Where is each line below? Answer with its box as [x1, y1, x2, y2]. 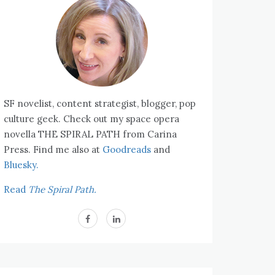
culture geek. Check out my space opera [4, 113, 179, 125]
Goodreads [103, 144, 151, 155]
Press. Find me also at [4, 144, 103, 155]
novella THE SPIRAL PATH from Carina [4, 128, 177, 140]
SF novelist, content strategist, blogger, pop [4, 98, 196, 109]
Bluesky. [4, 159, 39, 171]
